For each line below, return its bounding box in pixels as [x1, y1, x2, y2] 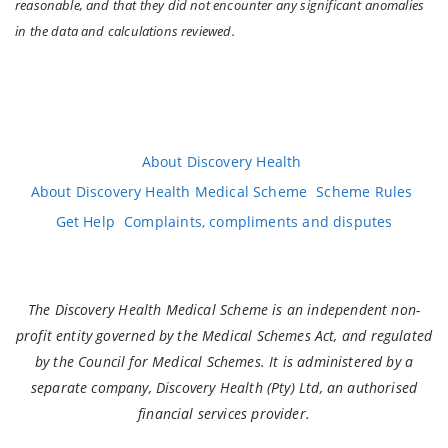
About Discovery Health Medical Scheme [30, 181, 308, 201]
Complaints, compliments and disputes [124, 211, 393, 231]
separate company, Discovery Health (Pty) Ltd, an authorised [30, 377, 418, 397]
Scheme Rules [316, 181, 413, 201]
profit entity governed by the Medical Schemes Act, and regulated [15, 325, 433, 345]
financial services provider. [138, 403, 310, 423]
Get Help [55, 211, 115, 231]
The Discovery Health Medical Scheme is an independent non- [27, 299, 421, 319]
